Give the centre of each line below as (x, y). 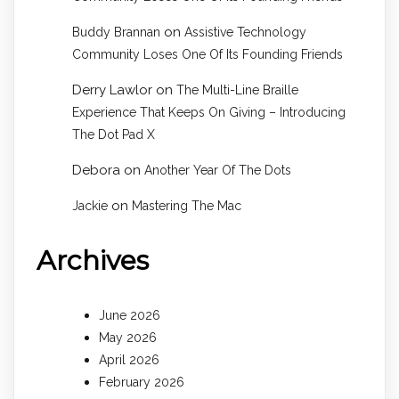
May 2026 (128, 338)
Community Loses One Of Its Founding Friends (208, 55)
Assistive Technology (245, 33)
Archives (93, 261)
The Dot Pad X (114, 135)
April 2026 (129, 360)
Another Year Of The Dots (218, 171)
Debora (96, 171)
